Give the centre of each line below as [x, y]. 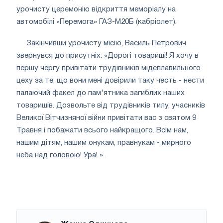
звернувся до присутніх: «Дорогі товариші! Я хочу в [108, 56]
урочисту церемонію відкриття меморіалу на [96, 9]
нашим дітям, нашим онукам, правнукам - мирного [104, 143]
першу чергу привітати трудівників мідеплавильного [109, 68]
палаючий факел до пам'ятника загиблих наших [101, 93]
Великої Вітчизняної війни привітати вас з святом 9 [106, 118]
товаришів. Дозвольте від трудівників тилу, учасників [111, 105]
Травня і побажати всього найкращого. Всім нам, [102, 130]
